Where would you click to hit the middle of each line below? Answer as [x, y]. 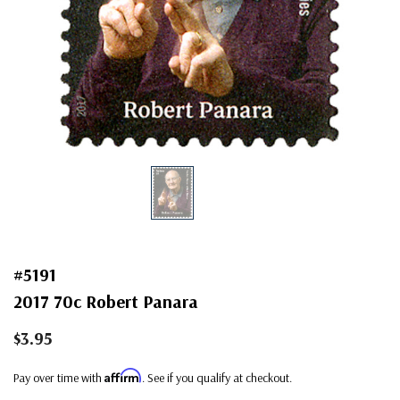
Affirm [123, 375]
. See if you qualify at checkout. [217, 377]
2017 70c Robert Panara [106, 301]
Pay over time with [59, 377]
